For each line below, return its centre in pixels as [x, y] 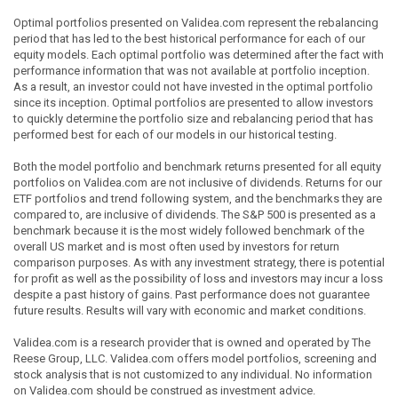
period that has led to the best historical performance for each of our [189, 38]
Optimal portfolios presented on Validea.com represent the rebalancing [196, 22]
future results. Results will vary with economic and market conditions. [190, 310]
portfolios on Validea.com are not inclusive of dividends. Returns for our [198, 182]
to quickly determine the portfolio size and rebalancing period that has [193, 118]
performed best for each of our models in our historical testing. [175, 134]
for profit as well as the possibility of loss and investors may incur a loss [198, 278]
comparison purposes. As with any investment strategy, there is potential [199, 262]
